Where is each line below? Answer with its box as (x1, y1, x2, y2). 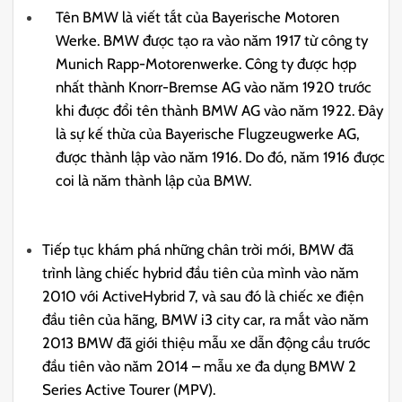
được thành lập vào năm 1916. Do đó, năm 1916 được (56, 147, 386, 166)
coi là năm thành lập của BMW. (56, 170, 252, 189)
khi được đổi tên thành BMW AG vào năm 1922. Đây (56, 100, 384, 119)
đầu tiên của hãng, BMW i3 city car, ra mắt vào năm (42, 310, 370, 329)
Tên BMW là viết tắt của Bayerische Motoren (56, 7, 340, 26)
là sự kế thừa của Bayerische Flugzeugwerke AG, (56, 124, 361, 143)
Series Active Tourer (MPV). (42, 380, 216, 399)
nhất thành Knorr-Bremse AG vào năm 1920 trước (56, 77, 372, 96)
